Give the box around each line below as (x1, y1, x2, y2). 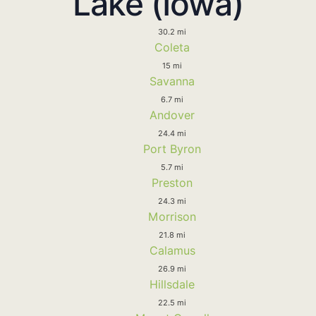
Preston (152, 175, 193, 190)
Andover (150, 107, 195, 122)
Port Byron (143, 141, 201, 156)
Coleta (154, 39, 190, 54)
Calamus (149, 243, 195, 257)
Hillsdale (150, 276, 195, 291)
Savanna (150, 73, 195, 88)
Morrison (148, 209, 196, 224)
